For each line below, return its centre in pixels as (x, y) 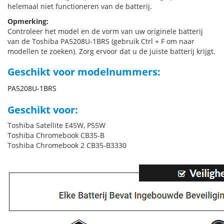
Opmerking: (28, 21)
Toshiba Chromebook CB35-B (56, 135)
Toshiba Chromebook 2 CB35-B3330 (67, 145)
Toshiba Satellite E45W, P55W (56, 125)
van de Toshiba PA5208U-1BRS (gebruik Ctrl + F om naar (101, 41)
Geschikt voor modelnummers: (84, 72)
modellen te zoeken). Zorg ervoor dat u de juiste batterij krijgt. (111, 51)
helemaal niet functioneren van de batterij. (80, 6)
